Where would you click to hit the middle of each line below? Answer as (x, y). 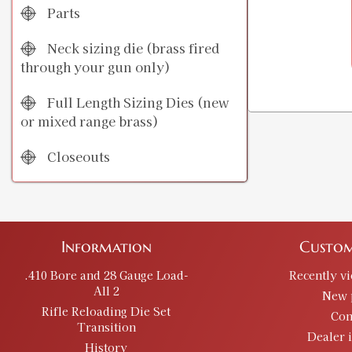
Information (106, 247)
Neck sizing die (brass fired (132, 48)
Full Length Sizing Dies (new (137, 103)
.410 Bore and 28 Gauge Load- (106, 275)
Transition (106, 327)
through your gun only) (95, 67)
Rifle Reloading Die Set (106, 312)
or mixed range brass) (90, 121)
